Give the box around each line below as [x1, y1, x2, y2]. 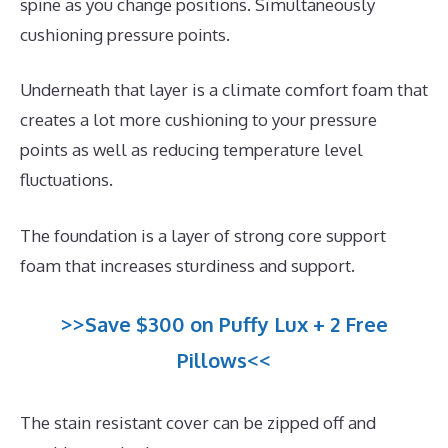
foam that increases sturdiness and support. [20, 254, 355, 276]
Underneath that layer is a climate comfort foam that [20, 79, 428, 101]
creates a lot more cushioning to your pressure [20, 109, 377, 131]
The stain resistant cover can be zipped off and [20, 412, 376, 434]
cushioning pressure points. [20, 23, 230, 45]
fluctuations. [20, 169, 113, 191]
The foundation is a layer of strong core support [20, 224, 386, 246]
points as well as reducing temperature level [20, 139, 363, 161]
